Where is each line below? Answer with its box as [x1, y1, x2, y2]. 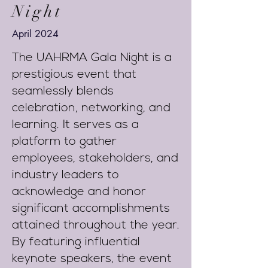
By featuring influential [12, 236, 140, 248]
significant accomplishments [12, 203, 170, 215]
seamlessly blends [12, 86, 114, 98]
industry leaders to [12, 169, 119, 181]
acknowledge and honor [12, 186, 146, 198]
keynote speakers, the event [12, 253, 172, 265]
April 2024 [12, 28, 59, 40]
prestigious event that [12, 69, 136, 81]
